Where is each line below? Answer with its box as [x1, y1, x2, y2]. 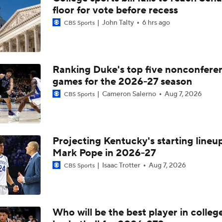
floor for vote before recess [52, 4, 178, 17]
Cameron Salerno [100, 90, 158, 99]
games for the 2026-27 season [52, 75, 192, 88]
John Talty [100, 18, 135, 27]
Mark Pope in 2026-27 [52, 147, 156, 160]
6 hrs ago [142, 18, 170, 27]
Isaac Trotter [100, 161, 142, 170]
